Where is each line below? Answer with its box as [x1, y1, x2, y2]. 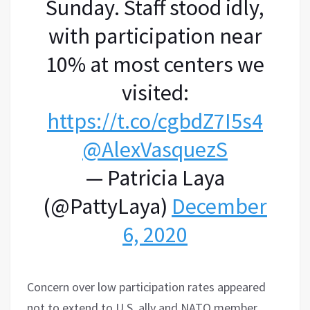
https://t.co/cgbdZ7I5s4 [47, 107, 263, 135]
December [172, 192, 267, 220]
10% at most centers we [46, 50, 264, 78]
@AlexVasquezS [82, 135, 228, 163]
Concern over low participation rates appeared [27, 278, 266, 295]
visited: [121, 78, 189, 107]
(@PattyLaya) [43, 192, 172, 220]
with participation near [48, 21, 262, 50]
